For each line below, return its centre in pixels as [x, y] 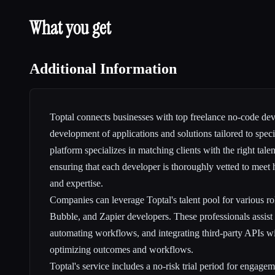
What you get [70, 28]
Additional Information [103, 69]
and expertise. [76, 184]
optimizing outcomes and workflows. [122, 250]
